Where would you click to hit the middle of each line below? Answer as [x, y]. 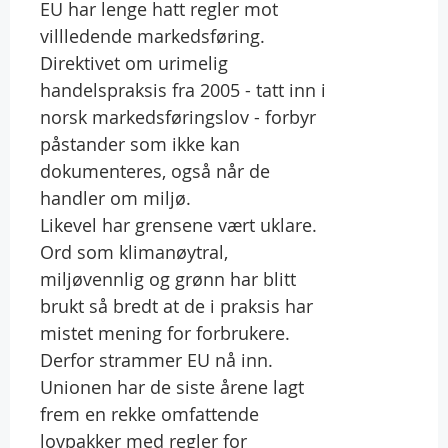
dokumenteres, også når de [155, 170]
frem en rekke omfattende [149, 413]
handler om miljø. [115, 197]
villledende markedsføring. [152, 35]
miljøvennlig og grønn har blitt [168, 278]
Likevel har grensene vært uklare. [178, 224]
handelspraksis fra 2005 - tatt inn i [183, 89]
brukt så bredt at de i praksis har [176, 305]
